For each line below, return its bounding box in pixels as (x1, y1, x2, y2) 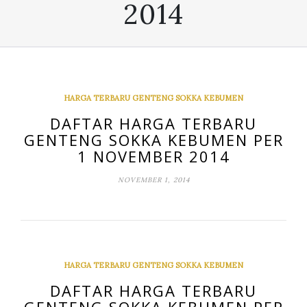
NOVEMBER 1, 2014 (117, 175, 190, 185)
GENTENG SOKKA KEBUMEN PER (23, 130, 284, 151)
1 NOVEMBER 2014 (77, 146, 230, 167)
